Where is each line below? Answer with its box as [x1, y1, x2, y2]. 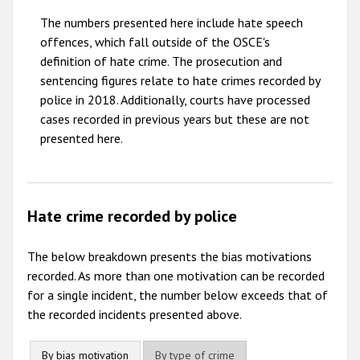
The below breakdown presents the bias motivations [27, 248, 312, 265]
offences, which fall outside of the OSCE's [40, 34, 270, 51]
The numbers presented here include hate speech [40, 14, 303, 31]
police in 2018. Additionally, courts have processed [40, 92, 310, 108]
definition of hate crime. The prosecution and [40, 53, 282, 70]
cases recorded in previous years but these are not [40, 111, 309, 128]
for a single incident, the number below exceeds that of [27, 287, 328, 304]
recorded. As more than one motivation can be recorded [27, 268, 325, 284]
